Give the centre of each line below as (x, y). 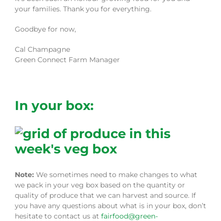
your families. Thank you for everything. (83, 9)
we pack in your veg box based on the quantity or (100, 185)
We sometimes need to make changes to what (117, 174)
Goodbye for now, (45, 29)
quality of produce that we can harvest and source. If (105, 195)
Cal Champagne (42, 49)
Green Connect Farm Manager (67, 59)
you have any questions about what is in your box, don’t (110, 205)
